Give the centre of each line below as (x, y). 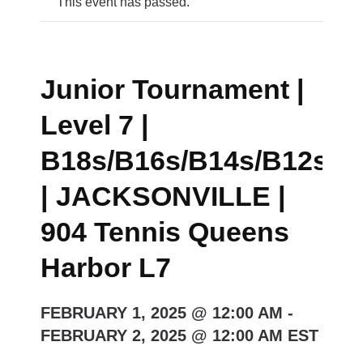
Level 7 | (95, 125)
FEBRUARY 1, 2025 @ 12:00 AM (162, 313)
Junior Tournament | (173, 89)
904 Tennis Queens (165, 232)
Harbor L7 (106, 267)
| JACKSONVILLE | (163, 196)
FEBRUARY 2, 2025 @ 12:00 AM (162, 335)
